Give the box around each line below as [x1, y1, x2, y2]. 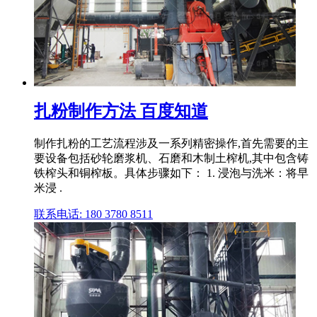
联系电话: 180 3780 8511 [34, 208, 153, 221]
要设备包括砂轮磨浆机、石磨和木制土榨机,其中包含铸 [34, 152, 309, 165]
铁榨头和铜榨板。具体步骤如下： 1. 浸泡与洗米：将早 [34, 167, 309, 180]
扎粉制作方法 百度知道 [34, 102, 208, 121]
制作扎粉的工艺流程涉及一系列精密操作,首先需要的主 [34, 137, 309, 150]
